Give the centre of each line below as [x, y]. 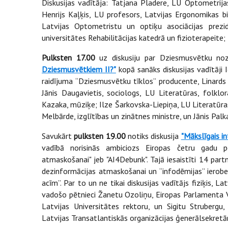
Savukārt [57, 136]
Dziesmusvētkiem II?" [79, 69]
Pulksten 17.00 [68, 57]
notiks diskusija [153, 136]
